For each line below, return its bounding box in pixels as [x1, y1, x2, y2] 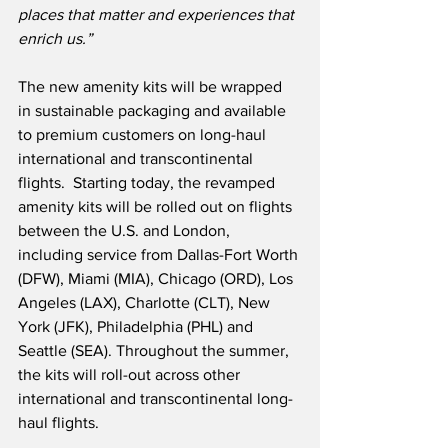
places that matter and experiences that [18, 6, 298, 24]
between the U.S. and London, [18, 222, 234, 240]
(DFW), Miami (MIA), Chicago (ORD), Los [18, 270, 297, 288]
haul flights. [18, 414, 99, 432]
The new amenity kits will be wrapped [18, 78, 286, 96]
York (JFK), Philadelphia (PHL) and [18, 318, 257, 336]
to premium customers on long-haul [18, 126, 270, 144]
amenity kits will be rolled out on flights [18, 198, 296, 216]
